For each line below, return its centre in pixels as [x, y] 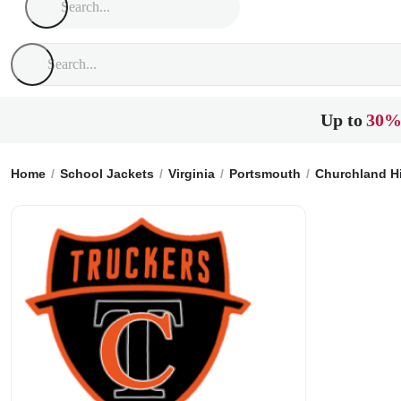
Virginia [192, 174]
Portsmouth [265, 174]
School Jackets [107, 174]
